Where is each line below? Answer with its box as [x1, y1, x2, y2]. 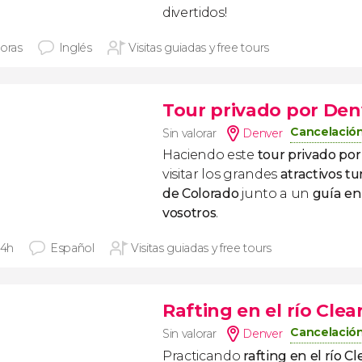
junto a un [238, 186, 313, 201]
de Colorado [162, 186, 239, 201]
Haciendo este [162, 147, 258, 162]
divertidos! [162, 5, 227, 20]
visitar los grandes [162, 166, 280, 182]
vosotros [162, 205, 217, 221]
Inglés [58, 40, 92, 55]
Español [50, 241, 95, 255]
